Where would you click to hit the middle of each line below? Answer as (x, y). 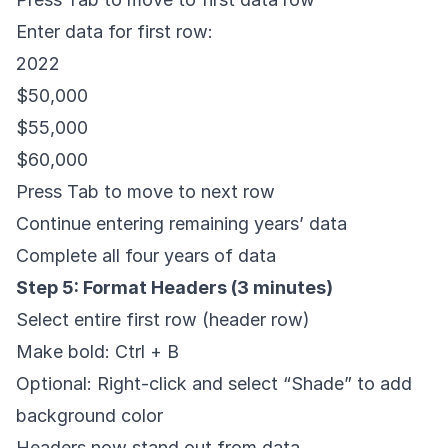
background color (89, 416)
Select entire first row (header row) (163, 320)
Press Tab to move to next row (145, 192)
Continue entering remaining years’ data (181, 224)
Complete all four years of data (146, 256)
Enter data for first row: (114, 32)
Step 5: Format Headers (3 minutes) (174, 288)
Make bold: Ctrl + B (97, 352)
